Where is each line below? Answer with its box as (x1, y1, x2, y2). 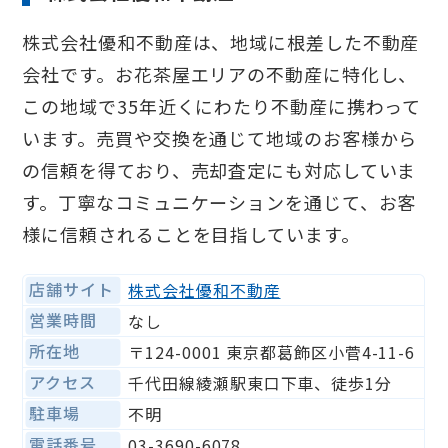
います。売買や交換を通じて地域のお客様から (22, 125, 418, 152)
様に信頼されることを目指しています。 (22, 221, 360, 248)
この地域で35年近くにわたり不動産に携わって (22, 93, 422, 120)
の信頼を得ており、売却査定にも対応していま (22, 157, 417, 184)
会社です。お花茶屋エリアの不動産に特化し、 (22, 61, 418, 88)
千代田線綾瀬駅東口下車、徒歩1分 (128, 371, 392, 396)
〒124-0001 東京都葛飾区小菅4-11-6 (128, 340, 416, 365)
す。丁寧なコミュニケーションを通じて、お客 (22, 189, 417, 216)
